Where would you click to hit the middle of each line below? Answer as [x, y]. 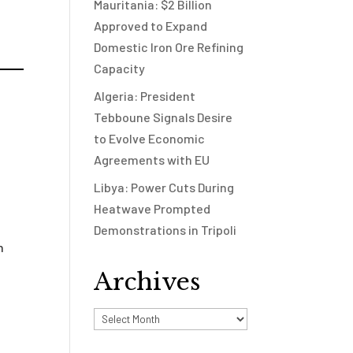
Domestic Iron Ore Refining [169, 47]
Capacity [120, 68]
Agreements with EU [152, 160]
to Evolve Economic [150, 138]
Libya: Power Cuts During [164, 187]
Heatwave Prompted [152, 208]
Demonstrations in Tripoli [165, 230]
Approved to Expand [151, 26]
